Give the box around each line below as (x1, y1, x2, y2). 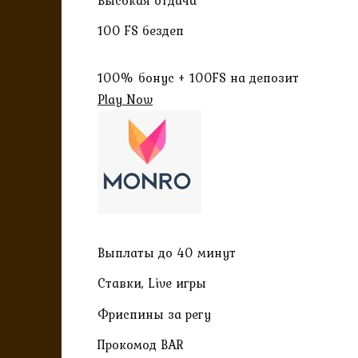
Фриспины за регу (97, 304, 211, 324)
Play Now (97, 89, 153, 109)
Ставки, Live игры (97, 273, 206, 293)
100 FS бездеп (97, 21, 184, 41)
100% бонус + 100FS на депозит (97, 68, 299, 88)
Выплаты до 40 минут (97, 243, 236, 263)
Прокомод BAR (97, 334, 184, 354)
